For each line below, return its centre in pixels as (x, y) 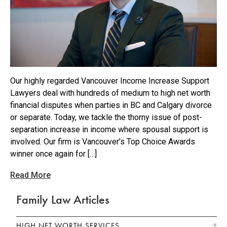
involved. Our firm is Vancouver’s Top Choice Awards (103, 142)
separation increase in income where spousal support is (109, 130)
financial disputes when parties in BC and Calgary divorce (111, 105)
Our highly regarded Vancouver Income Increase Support (110, 81)
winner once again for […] (53, 154)
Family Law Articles (63, 200)
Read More (30, 175)
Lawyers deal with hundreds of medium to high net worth (110, 93)
